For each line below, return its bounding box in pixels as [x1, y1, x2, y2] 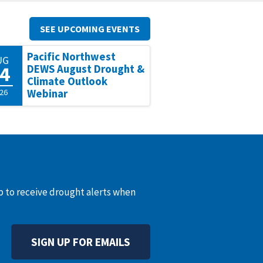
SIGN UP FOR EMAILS [31, 235, 130, 249]
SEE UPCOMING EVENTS [40, 23, 140, 35]
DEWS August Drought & [27, 62, 145, 76]
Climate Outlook [27, 75, 108, 88]
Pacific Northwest [27, 50, 116, 63]
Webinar [27, 87, 68, 100]
